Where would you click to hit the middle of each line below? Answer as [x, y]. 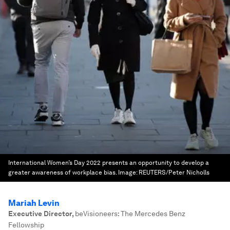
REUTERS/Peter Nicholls [174, 172]
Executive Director [40, 214]
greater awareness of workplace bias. [62, 172]
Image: [128, 172]
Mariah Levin [34, 203]
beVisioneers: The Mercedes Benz [130, 214]
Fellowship [26, 225]
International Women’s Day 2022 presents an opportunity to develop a [109, 163]
